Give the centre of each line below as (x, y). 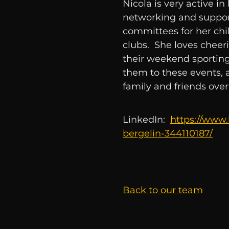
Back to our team (163, 190)
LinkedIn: (146, 120)
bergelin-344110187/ (168, 133)
